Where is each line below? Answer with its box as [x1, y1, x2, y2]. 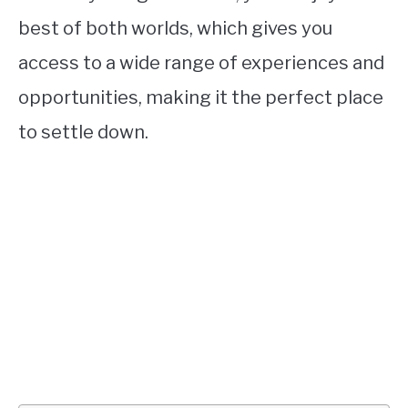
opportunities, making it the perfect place [18, 87, 383, 108]
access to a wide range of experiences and [18, 52, 384, 74]
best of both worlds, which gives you [18, 17, 332, 39]
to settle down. [18, 121, 148, 143]
